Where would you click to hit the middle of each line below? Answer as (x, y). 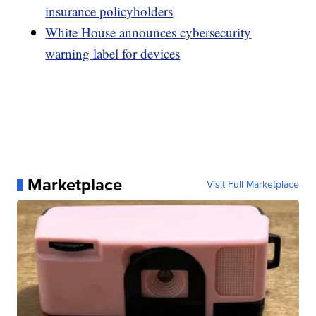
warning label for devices (113, 54)
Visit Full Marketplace (253, 185)
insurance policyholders (109, 11)
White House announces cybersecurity (148, 32)
